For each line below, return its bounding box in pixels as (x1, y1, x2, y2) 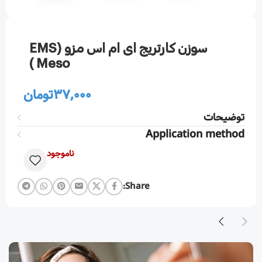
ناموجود (47, 147, 74, 161)
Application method (146, 126, 244, 143)
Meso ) (36, 55, 70, 71)
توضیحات (204, 109, 244, 126)
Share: (125, 180, 150, 194)
